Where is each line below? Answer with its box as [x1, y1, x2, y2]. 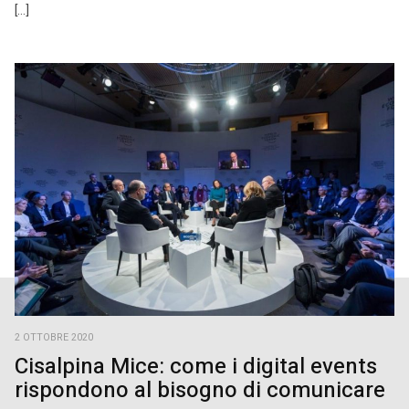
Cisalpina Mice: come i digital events [15, 351, 377, 383]
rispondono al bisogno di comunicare [15, 374, 385, 407]
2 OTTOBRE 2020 [15, 330, 93, 346]
